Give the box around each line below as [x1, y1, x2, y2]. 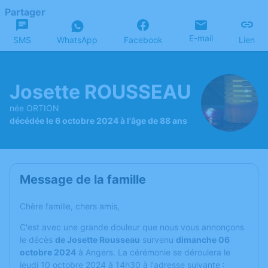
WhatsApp [57, 35, 98, 45]
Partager [5, 6, 45, 18]
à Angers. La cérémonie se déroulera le [76, 247, 230, 257]
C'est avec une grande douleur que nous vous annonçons [20, 222, 244, 232]
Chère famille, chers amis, [20, 201, 120, 211]
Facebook [123, 35, 163, 45]
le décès [20, 234, 55, 245]
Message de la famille [20, 172, 146, 187]
